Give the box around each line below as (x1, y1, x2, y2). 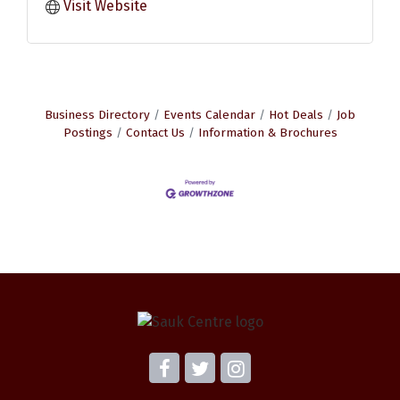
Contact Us (125, 125, 185, 141)
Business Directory (45, 107, 150, 123)
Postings (62, 125, 112, 141)
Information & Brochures (197, 125, 337, 141)
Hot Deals (269, 107, 323, 123)
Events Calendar (163, 107, 255, 123)
